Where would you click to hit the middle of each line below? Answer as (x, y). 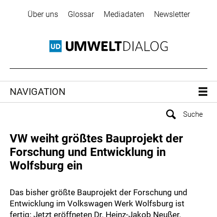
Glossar (81, 14)
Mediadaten (124, 14)
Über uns (43, 14)
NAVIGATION (38, 92)
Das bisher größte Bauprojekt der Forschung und (99, 193)
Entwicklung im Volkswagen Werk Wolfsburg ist (97, 204)
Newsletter (172, 14)
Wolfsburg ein (46, 166)
